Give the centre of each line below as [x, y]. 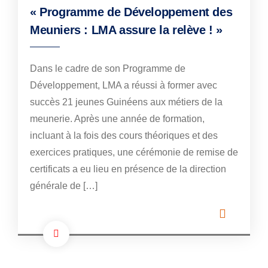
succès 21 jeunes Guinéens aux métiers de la [126, 102]
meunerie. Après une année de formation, [117, 119]
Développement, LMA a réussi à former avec [124, 86]
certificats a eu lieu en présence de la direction [128, 169]
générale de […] [64, 186]
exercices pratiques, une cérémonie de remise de [134, 153]
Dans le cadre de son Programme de [108, 69]
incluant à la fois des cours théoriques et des [124, 136]
